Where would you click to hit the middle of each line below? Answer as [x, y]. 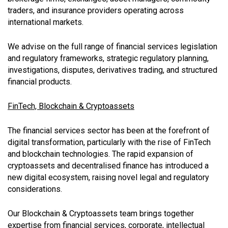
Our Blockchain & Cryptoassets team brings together [101, 213]
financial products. [40, 81]
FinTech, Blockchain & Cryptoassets [71, 106]
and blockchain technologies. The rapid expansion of [101, 154]
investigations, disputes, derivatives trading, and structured [112, 70]
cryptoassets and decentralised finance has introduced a [108, 165]
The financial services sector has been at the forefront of [109, 130]
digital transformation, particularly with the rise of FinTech [109, 142]
